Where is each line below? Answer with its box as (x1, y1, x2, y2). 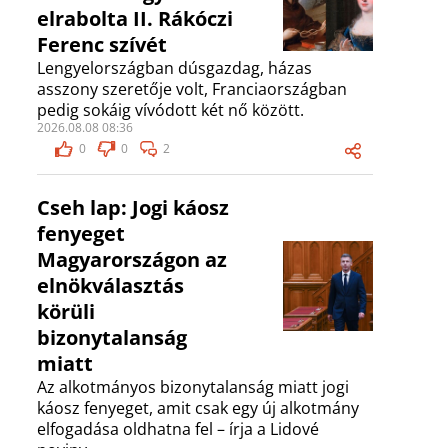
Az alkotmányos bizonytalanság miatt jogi (37, 376, 349, 399)
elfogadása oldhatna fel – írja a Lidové (37, 418, 319, 441)
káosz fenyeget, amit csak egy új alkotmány (37, 397, 359, 420)
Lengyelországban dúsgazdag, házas (37, 57, 312, 80)
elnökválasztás (37, 272, 184, 300)
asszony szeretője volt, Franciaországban (37, 78, 347, 101)
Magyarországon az (37, 246, 227, 274)
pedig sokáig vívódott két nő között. (37, 99, 304, 122)
